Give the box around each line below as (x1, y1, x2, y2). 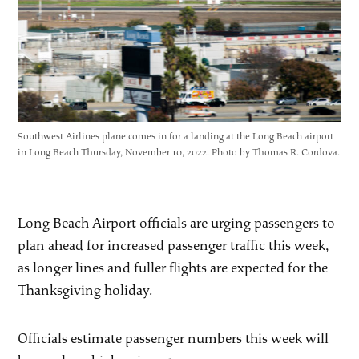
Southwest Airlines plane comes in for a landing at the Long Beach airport (18, 131, 334, 143)
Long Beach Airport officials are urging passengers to (18, 215, 336, 232)
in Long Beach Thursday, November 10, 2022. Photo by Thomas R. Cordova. (18, 147, 341, 159)
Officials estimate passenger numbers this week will (18, 330, 329, 348)
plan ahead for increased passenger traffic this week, (18, 237, 329, 255)
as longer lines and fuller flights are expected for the (18, 260, 329, 277)
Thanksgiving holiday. (18, 282, 153, 300)
